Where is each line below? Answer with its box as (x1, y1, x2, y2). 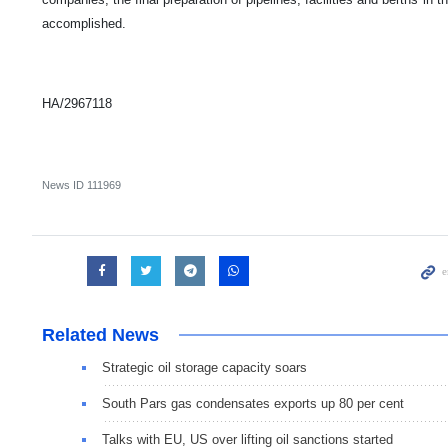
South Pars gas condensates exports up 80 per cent (102, 396, 404, 412)
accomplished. (42, 16, 126, 32)
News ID (42, 179, 87, 192)
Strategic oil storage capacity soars (102, 360, 307, 376)
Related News (42, 325, 159, 346)
